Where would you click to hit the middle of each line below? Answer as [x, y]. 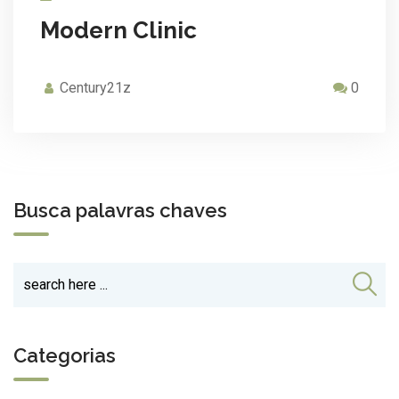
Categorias [65, 356]
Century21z [95, 87]
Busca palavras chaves [120, 210]
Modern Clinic [118, 30]
